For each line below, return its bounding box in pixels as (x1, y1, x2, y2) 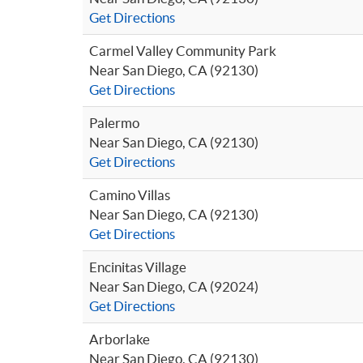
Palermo (89, 115, 139, 130)
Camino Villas (89, 187, 170, 203)
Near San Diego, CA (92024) (89, 279, 258, 294)
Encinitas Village (89, 259, 186, 275)
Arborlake (89, 331, 150, 347)
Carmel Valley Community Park (89, 43, 276, 58)
